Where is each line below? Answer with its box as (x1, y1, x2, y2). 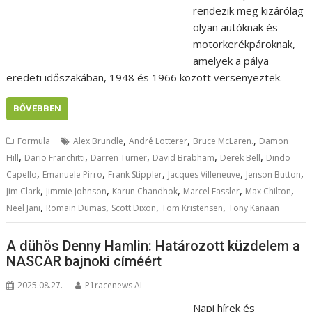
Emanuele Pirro (42, 168, 103, 180)
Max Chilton (245, 185, 292, 197)
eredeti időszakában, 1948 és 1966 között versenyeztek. (6, 70, 283, 84)
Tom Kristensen (162, 201, 224, 214)
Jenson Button (246, 168, 302, 180)
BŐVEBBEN (13, 102, 62, 114)
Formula (17, 134, 51, 147)
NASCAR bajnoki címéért (6, 253, 162, 270)
